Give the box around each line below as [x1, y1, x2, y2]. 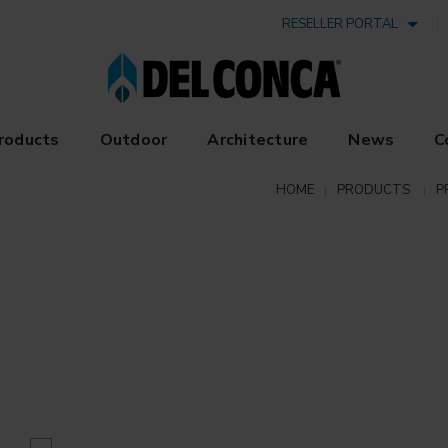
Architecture [207, 129, 309, 151]
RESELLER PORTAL [282, 15, 405, 33]
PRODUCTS [337, 180, 410, 199]
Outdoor [99, 129, 168, 151]
